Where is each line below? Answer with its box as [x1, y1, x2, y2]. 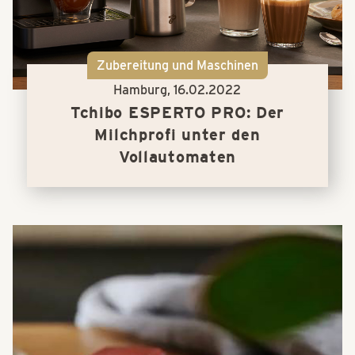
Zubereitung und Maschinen [96, 58, 258, 74]
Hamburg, [113, 82, 174, 98]
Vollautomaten [118, 147, 237, 167]
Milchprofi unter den [94, 125, 261, 145]
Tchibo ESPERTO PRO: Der [70, 103, 285, 123]
